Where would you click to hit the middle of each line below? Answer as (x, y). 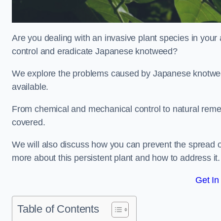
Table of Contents (58, 209)
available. (32, 87)
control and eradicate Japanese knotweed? (96, 51)
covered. (30, 122)
